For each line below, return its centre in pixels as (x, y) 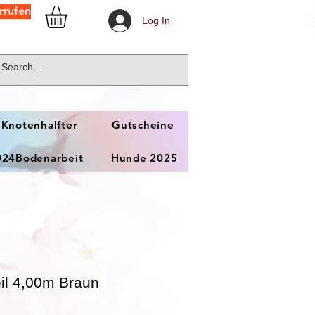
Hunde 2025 (144, 158)
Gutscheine (143, 125)
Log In (156, 20)
